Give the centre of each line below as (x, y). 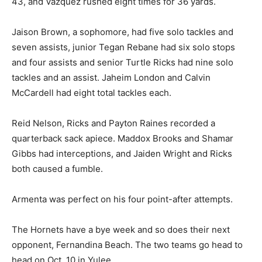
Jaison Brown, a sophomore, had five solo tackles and (123, 32)
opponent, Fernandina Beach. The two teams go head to (127, 244)
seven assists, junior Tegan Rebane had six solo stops (123, 47)
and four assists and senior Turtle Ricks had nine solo (123, 62)
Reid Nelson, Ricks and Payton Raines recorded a (113, 123)
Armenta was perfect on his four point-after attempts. (122, 199)
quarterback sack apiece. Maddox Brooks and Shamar (123, 138)
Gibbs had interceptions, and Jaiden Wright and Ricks (122, 153)
